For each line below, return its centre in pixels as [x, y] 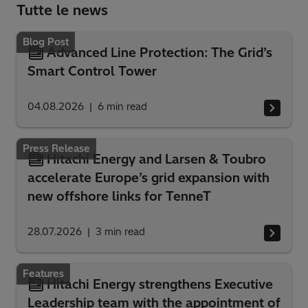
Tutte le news [62, 10]
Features [43, 274]
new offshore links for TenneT [119, 197]
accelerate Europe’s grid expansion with [148, 178]
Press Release [56, 149]
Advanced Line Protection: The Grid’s [159, 53]
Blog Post [46, 42]
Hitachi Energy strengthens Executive [160, 285]
